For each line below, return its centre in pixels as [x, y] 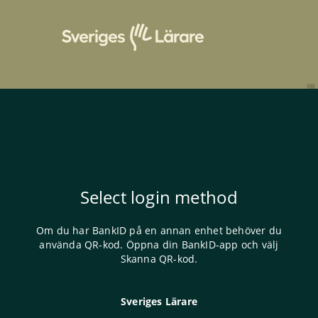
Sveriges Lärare [159, 302]
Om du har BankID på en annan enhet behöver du [159, 231]
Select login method [159, 197]
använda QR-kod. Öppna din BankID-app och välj [159, 245]
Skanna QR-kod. [159, 259]
